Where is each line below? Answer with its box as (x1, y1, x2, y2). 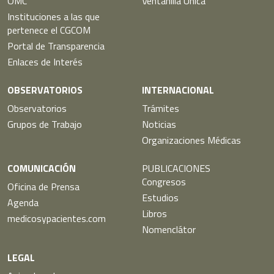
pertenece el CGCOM (7, 22, 91, 37)
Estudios (142, 190, 179, 205)
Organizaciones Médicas (142, 132, 241, 147)
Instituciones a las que (7, 9, 100, 24)
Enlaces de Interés (7, 54, 83, 69)
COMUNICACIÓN (7, 160, 76, 176)
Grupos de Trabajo (7, 116, 82, 131)
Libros (142, 206, 167, 221)
